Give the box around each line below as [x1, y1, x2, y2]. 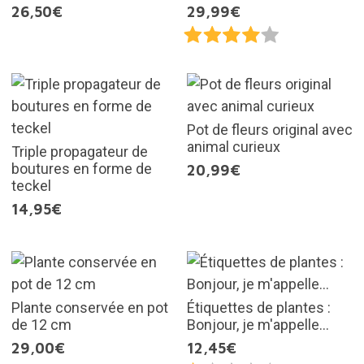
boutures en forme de [11, 160, 152, 178]
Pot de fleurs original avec [187, 121, 353, 139]
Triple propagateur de [11, 143, 148, 161]
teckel [11, 177, 51, 195]
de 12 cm [11, 316, 71, 334]
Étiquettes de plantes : [187, 299, 331, 317]
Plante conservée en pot [11, 299, 168, 317]
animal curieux [187, 138, 280, 156]
